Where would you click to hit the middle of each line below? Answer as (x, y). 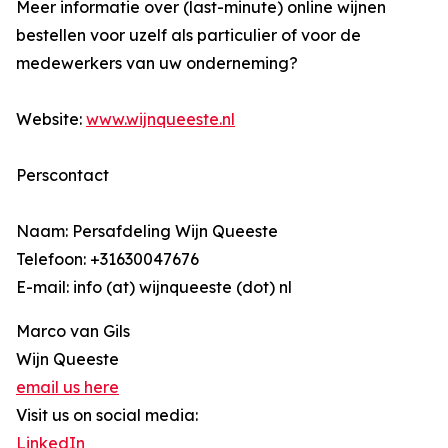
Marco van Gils (73, 331)
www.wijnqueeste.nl (160, 119)
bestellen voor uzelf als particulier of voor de (188, 35)
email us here (67, 387)
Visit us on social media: (107, 415)
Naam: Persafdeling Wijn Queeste (147, 231)
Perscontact (62, 175)
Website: (51, 119)
